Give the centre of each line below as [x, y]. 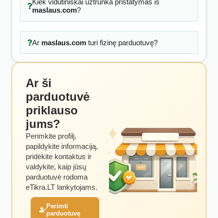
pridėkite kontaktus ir [59, 156]
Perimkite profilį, [51, 136]
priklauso [52, 110]
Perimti [57, 206]
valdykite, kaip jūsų [56, 167]
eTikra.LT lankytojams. [62, 187]
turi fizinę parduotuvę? [122, 43]
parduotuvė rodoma [57, 177]
